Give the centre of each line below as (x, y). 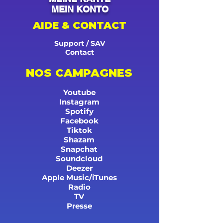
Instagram (79, 102)
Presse (79, 206)
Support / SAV (80, 44)
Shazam (79, 140)
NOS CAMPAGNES (79, 73)
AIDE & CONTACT (80, 26)
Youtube (79, 93)
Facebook (79, 121)
